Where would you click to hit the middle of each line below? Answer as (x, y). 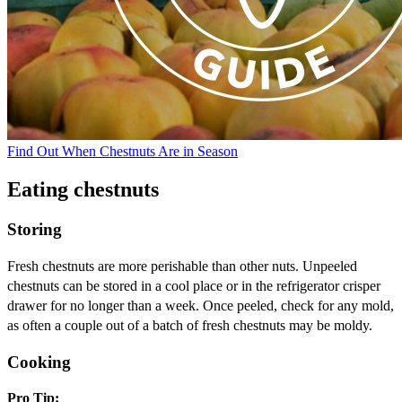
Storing (35, 230)
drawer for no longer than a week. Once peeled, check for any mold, (201, 305)
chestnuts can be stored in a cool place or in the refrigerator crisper (194, 285)
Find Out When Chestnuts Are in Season (122, 152)
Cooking (39, 362)
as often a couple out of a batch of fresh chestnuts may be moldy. (190, 325)
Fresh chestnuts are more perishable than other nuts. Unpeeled (182, 266)
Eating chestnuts (83, 190)
